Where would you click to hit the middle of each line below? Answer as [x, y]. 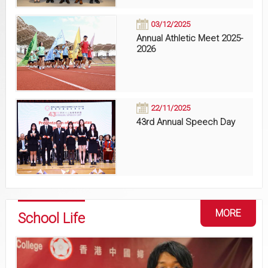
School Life [51, 218]
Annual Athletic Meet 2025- [189, 38]
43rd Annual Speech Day [185, 122]
